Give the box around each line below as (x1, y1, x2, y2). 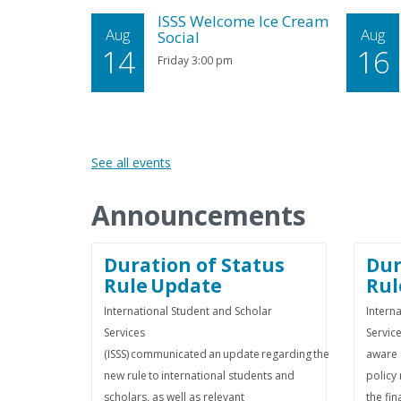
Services (104, 325, 145, 340)
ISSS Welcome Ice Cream (158, 11, 329, 31)
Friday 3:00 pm (158, 53, 234, 67)
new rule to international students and (104, 368, 294, 383)
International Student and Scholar (104, 303, 272, 319)
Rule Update (104, 273, 222, 298)
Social (158, 27, 200, 47)
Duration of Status (104, 252, 285, 277)
